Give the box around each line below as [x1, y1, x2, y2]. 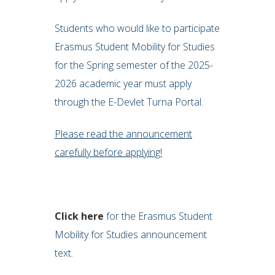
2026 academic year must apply [55, 77, 192, 90]
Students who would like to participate [55, 21, 220, 35]
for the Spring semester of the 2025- [55, 58, 213, 72]
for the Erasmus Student [106, 209, 212, 223]
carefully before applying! [55, 145, 162, 159]
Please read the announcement [55, 127, 192, 141]
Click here [55, 209, 104, 223]
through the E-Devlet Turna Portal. [55, 95, 203, 109]
